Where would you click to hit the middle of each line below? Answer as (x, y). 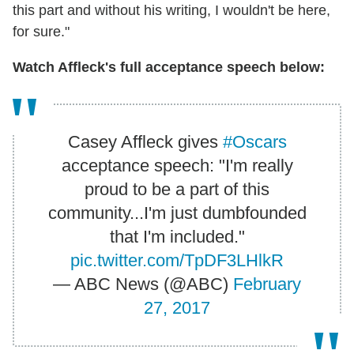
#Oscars (254, 141)
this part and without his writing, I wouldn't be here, (171, 10)
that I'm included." (177, 236)
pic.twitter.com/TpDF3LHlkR (177, 260)
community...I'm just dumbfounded (177, 213)
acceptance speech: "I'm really (177, 165)
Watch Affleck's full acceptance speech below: (169, 67)
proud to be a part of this (177, 189)
